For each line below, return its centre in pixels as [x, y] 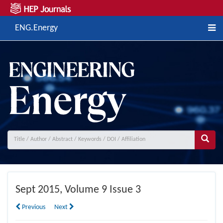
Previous [33, 207]
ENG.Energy [36, 28]
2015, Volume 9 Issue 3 [88, 190]
